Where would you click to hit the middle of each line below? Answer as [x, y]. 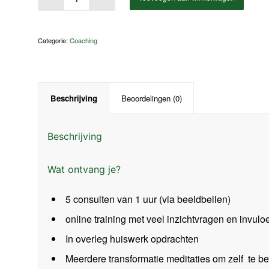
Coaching [83, 41]
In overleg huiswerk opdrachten [132, 239]
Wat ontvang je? [84, 170]
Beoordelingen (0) [151, 98]
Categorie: [53, 41]
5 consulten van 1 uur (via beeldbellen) [148, 199]
